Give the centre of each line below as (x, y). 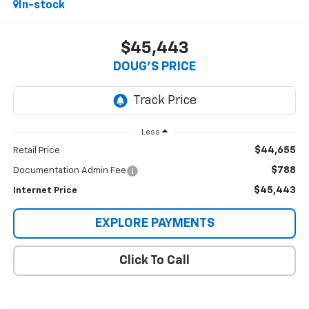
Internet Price (45, 191)
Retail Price (36, 151)
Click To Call (154, 261)
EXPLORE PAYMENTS (154, 224)
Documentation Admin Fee (69, 171)
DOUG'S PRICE (154, 67)
